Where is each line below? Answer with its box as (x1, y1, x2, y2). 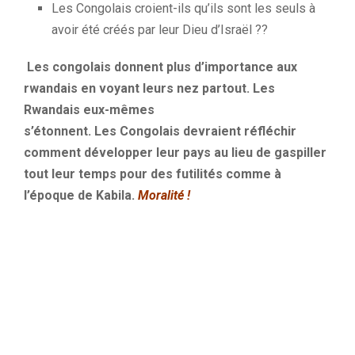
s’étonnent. (24, 124, 91, 139)
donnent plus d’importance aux (111, 59, 297, 75)
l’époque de (24, 188, 96, 204)
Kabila (96, 188, 132, 204)
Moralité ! (135, 188, 190, 204)
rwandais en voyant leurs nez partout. (24, 81, 250, 97)
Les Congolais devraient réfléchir (91, 124, 296, 139)
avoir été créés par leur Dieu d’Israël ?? (52, 22, 268, 38)
